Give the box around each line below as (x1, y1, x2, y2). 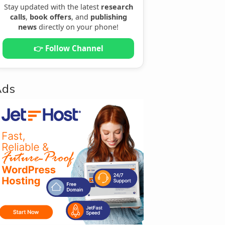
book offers (29, 12, 71, 22)
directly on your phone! (37, 22, 119, 32)
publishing (90, 12, 127, 22)
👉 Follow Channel (33, 43, 103, 53)
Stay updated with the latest (4, 2, 101, 12)
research (100, 2, 133, 12)
